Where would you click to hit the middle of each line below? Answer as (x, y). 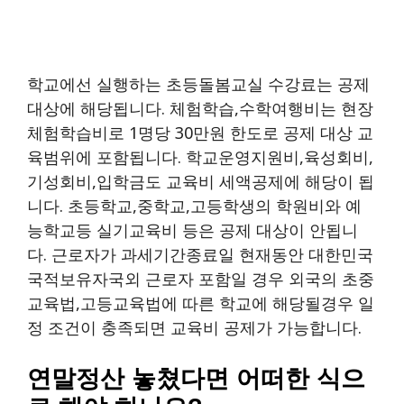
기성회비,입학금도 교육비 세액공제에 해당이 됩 (201, 181)
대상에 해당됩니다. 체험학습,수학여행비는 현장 (200, 108)
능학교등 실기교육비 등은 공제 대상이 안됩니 (193, 230)
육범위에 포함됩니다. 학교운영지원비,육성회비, (200, 156)
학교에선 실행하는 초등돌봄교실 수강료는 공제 (198, 83)
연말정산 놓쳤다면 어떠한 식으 (196, 378)
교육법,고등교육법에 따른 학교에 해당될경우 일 (201, 303)
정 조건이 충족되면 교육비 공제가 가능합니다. (194, 327)
